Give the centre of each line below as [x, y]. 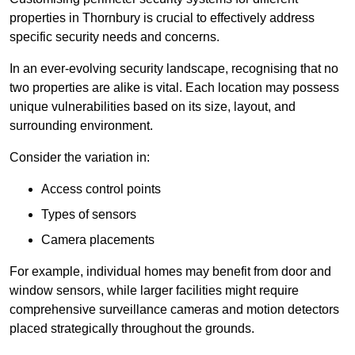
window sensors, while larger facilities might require [154, 291]
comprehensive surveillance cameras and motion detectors [174, 310]
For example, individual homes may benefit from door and [170, 272]
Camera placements [98, 240]
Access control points [101, 189]
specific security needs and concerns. [115, 37]
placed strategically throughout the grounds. [132, 329]
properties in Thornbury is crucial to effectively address [162, 18]
